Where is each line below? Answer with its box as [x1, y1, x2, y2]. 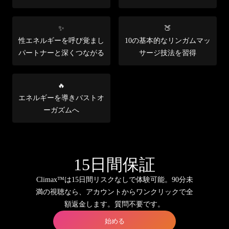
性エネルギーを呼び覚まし [18, 36, 104, 44]
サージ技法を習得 [139, 49, 196, 57]
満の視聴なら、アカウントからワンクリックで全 [36, 188, 193, 196]
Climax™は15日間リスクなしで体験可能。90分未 [36, 175, 193, 184]
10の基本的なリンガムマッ [125, 36, 211, 44]
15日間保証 [74, 155, 155, 174]
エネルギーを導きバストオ [18, 94, 104, 102]
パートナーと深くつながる [18, 49, 104, 57]
